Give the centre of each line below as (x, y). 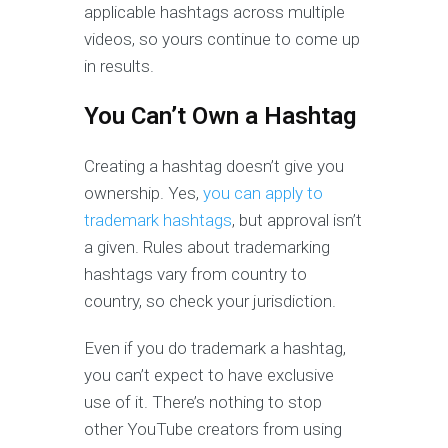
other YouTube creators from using (213, 428)
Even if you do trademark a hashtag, (215, 347)
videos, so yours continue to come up (222, 38)
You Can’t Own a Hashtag (220, 115)
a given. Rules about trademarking (207, 246)
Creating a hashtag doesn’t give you (214, 165)
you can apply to (263, 192)
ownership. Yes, (143, 192)
